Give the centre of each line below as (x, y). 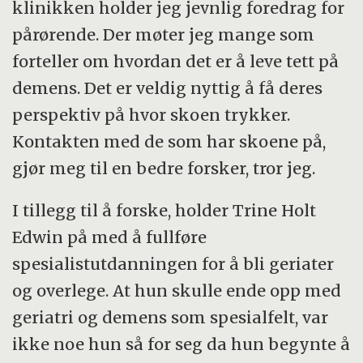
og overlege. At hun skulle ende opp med (177, 291)
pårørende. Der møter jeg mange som (164, 34)
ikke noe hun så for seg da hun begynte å (181, 344)
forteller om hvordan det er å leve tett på (176, 61)
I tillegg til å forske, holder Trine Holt (164, 211)
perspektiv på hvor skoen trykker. (152, 114)
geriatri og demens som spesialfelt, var (171, 318)
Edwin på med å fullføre (110, 237)
